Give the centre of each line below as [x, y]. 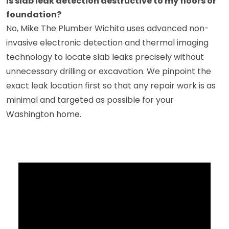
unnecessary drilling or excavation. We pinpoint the [109, 71]
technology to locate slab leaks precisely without [105, 57]
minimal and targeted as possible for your [90, 100]
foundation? [34, 14]
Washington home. [44, 114]
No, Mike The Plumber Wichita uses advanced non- [108, 28]
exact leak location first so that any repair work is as [111, 85]
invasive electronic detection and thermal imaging [107, 42]
